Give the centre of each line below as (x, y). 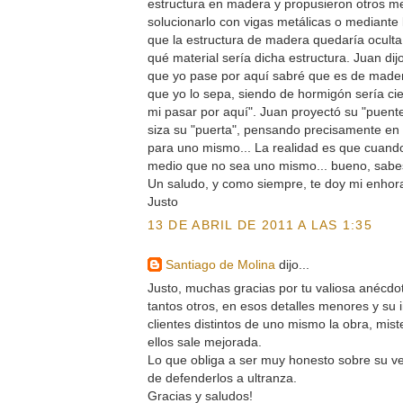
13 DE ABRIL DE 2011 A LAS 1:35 (260, 224)
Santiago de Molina (220, 265)
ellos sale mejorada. (204, 341)
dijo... (292, 265)
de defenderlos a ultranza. (222, 377)
